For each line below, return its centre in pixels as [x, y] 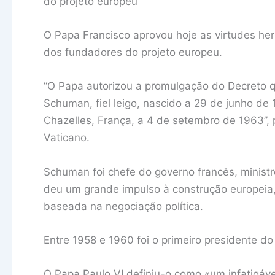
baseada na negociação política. [123, 206]
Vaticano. [67, 138]
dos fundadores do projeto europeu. [133, 52]
